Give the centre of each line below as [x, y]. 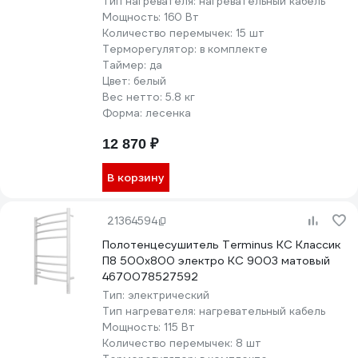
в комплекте [234, 49]
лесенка [168, 113]
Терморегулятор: [151, 49]
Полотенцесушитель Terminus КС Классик [221, 245]
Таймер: [126, 65]
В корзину [136, 177]
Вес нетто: [134, 97]
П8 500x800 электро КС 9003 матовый [216, 261]
